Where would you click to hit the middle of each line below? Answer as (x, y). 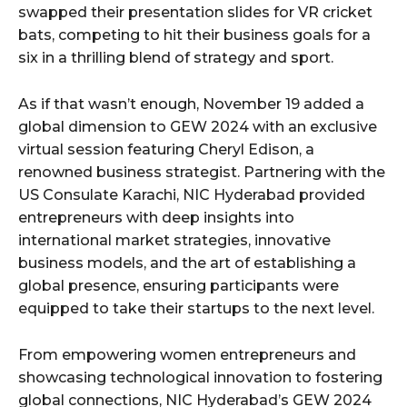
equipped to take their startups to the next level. (196, 309)
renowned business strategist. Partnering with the (202, 173)
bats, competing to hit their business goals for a (194, 35)
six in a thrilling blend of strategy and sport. (176, 58)
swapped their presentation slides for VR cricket (195, 13)
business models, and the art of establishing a (187, 263)
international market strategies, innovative (174, 241)
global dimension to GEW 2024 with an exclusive (198, 127)
